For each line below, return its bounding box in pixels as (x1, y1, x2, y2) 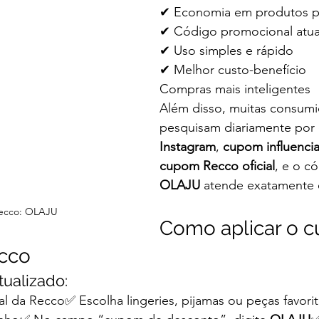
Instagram (159, 139, 216, 155)
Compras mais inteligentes (159, 81, 310, 98)
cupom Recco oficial (159, 158, 275, 174)
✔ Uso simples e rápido (159, 43, 293, 59)
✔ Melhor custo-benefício (159, 62, 306, 78)
